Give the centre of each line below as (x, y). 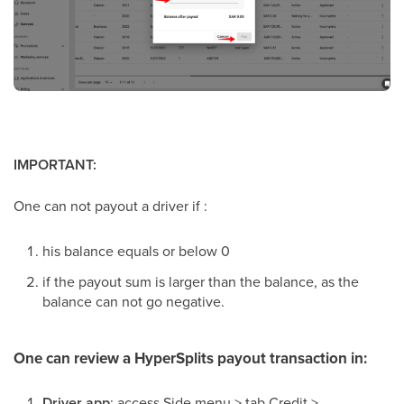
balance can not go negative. (133, 302)
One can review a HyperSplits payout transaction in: (190, 359)
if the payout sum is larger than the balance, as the (201, 282)
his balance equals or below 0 (136, 251)
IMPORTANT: (55, 165)
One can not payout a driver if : (110, 206)
